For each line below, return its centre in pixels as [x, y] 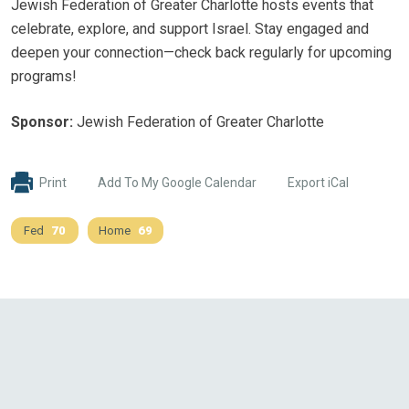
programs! [44, 76]
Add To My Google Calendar [177, 182]
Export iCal [318, 182]
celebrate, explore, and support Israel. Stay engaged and [190, 28]
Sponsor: [42, 121]
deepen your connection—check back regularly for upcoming [201, 52]
